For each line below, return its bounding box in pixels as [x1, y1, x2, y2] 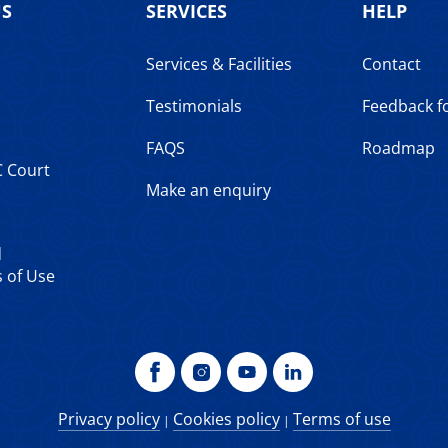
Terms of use [292, 408, 391, 430]
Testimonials [146, 95, 242, 117]
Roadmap [362, 137, 435, 159]
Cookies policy [172, 408, 280, 430]
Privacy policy [57, 408, 160, 430]
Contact [362, 53, 421, 75]
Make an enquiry [146, 179, 271, 201]
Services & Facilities [146, 53, 292, 75]
